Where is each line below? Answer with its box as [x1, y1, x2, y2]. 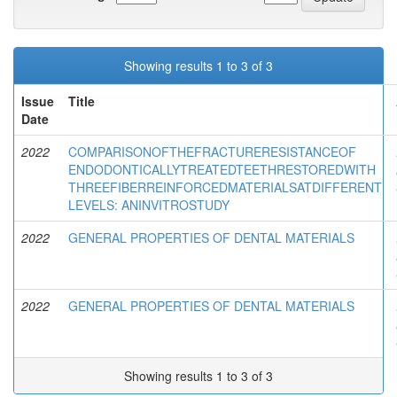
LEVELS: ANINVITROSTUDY [68, 195, 230, 214]
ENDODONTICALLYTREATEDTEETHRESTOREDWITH [68, 160, 376, 178]
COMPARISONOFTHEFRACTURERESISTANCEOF [68, 142, 356, 160]
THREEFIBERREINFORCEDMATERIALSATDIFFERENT [68, 177, 382, 196]
